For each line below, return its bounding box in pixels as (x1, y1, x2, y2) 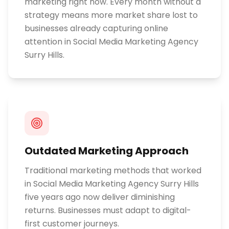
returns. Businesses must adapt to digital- (25, 204, 191, 216)
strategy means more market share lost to (25, 9, 198, 21)
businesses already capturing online (25, 22, 168, 34)
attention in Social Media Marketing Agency (25, 36, 198, 48)
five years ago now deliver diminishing (25, 191, 175, 203)
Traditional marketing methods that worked (25, 165, 201, 176)
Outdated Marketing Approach (25, 144, 189, 158)
